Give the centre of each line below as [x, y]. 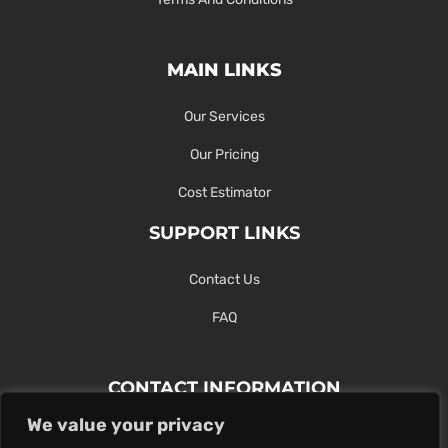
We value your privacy [126, 425]
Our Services [224, 116]
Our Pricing [224, 154]
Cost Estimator [224, 192]
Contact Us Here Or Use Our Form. [224, 429]
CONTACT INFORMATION [224, 387]
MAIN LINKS [224, 69]
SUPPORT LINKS [224, 232]
